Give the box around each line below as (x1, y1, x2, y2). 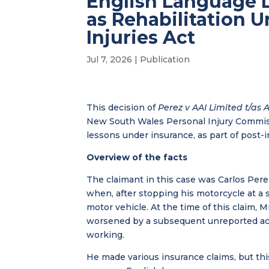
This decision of (86, 101, 159, 113)
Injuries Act (86, 26, 196, 49)
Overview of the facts (86, 151, 188, 163)
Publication (140, 53, 190, 65)
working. (86, 229, 125, 240)
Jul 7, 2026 (86, 53, 133, 65)
